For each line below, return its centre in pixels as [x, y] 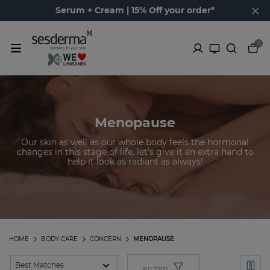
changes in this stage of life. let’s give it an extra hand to [135, 152]
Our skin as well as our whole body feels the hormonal [135, 142]
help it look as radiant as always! [135, 161]
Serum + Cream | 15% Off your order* [135, 10]
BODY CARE [59, 239]
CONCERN [105, 239]
